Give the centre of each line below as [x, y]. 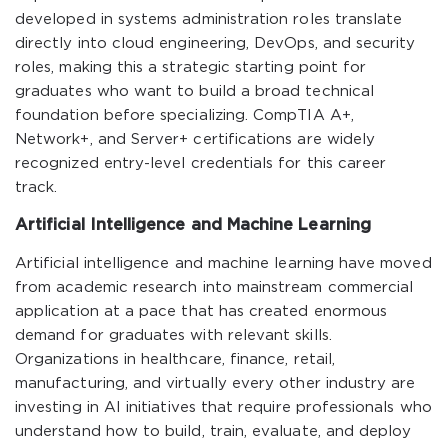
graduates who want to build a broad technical [194, 91]
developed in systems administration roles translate [209, 19]
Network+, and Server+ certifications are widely [195, 139]
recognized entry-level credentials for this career [201, 163]
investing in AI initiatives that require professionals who [223, 407]
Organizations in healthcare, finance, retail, [175, 359]
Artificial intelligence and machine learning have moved [223, 263]
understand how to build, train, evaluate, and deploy [213, 431]
